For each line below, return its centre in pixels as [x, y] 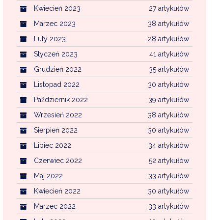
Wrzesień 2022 [58, 115]
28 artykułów [168, 39]
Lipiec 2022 [52, 145]
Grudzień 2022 [57, 69]
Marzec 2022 [55, 206]
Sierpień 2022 [55, 130]
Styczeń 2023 [55, 54]
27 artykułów [169, 8]
